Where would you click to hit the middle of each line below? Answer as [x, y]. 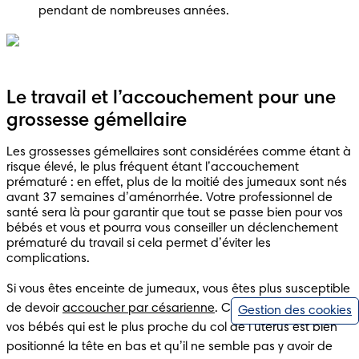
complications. [48, 258]
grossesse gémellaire [97, 121]
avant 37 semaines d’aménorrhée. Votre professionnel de [169, 198]
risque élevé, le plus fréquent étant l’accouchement [153, 167]
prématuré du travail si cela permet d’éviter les [139, 243]
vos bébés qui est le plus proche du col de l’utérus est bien [172, 327]
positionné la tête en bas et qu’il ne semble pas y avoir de [169, 347]
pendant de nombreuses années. [134, 11]
